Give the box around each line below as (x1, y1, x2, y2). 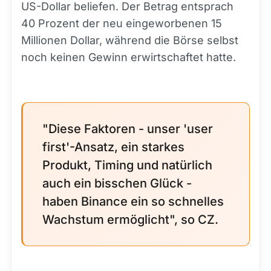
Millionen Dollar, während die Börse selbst (21, 34, 238, 47)
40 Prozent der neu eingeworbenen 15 (21, 17, 222, 30)
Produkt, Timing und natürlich (42, 158, 212, 172)
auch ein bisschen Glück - (42, 176, 192, 191)
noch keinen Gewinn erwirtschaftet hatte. (21, 51, 236, 64)
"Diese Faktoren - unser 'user (42, 122, 213, 136)
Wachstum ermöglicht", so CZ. (42, 212, 218, 227)
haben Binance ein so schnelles (42, 194, 224, 209)
